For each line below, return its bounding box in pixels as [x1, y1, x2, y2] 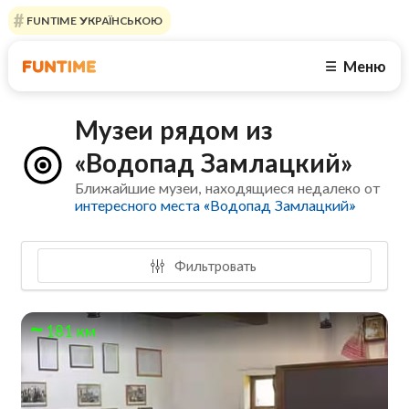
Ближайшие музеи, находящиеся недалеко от [75, 179, 381, 197]
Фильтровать [171, 257, 257, 274]
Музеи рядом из [75, 114, 274, 146]
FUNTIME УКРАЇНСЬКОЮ [23, 14, 163, 27]
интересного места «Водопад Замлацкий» [75, 196, 356, 215]
